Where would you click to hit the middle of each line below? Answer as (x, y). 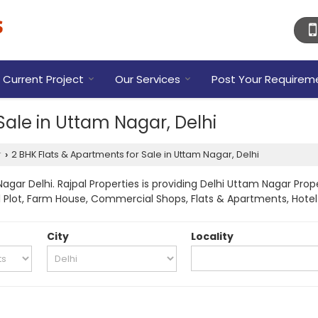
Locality (213, 236)
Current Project (43, 79)
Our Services (148, 79)
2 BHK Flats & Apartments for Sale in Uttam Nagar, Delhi (134, 154)
